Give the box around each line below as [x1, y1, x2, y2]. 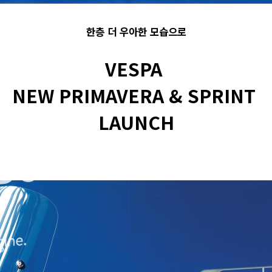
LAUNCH [98, 109, 174, 136]
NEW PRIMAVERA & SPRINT [12, 82, 260, 109]
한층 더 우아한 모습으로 [86, 24, 186, 39]
